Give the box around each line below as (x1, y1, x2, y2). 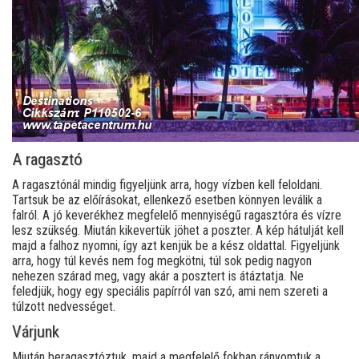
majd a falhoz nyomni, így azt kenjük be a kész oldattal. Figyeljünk (12, 238, 340, 254)
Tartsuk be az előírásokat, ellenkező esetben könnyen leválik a (12, 192, 322, 208)
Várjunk (12, 322, 59, 342)
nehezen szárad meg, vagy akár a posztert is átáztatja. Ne (12, 268, 304, 284)
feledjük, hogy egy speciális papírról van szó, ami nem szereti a (12, 284, 328, 300)
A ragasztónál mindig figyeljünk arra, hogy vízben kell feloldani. (12, 177, 322, 193)
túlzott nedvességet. (12, 299, 115, 315)
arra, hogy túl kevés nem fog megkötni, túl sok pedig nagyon (12, 253, 312, 269)
